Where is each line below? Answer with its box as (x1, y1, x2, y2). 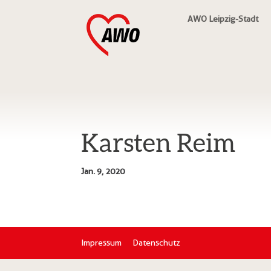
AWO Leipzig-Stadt (187, 14, 258, 24)
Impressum (81, 238, 122, 247)
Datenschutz (132, 238, 181, 247)
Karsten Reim (81, 127, 236, 157)
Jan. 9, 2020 (81, 166, 125, 176)
